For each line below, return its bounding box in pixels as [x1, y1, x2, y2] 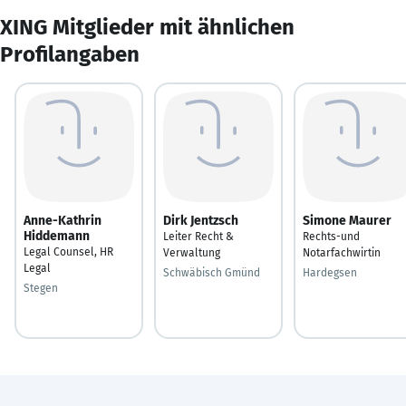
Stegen [24, 281, 58, 295]
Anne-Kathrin [24, 212, 101, 228]
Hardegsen [303, 266, 357, 279]
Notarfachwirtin [303, 246, 381, 259]
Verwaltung [163, 246, 220, 259]
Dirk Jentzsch [163, 212, 238, 228]
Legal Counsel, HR [24, 245, 113, 258]
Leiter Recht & [163, 229, 234, 243]
